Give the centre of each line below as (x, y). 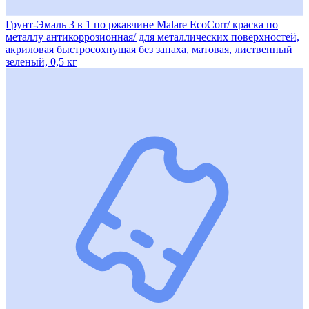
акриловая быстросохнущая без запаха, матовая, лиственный (149, 49)
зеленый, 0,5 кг (41, 61)
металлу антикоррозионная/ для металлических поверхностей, (152, 37)
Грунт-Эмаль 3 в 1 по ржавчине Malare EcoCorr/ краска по (142, 24)
